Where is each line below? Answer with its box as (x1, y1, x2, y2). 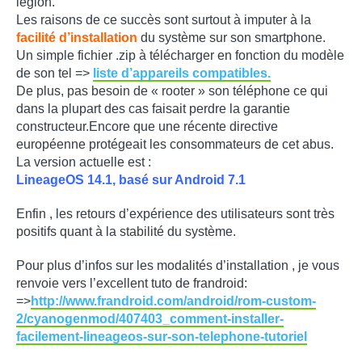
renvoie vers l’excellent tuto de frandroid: (16, 276, 247, 291)
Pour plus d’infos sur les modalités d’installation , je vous (16, 259, 339, 273)
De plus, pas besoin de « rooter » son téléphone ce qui (16, 84, 328, 99)
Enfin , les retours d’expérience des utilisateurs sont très (16, 207, 335, 221)
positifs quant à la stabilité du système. (16, 225, 236, 239)
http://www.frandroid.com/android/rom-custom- (31, 294, 316, 309)
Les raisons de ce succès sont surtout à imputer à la (16, 13, 311, 27)
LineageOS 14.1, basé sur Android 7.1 (16, 173, 246, 187)
